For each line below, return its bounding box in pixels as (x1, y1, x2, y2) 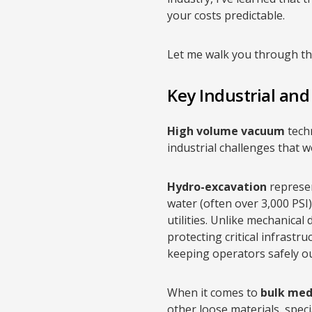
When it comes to (167, 285, 260, 300)
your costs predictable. (167, 8, 285, 23)
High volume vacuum (167, 123, 285, 139)
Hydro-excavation (167, 179, 267, 194)
